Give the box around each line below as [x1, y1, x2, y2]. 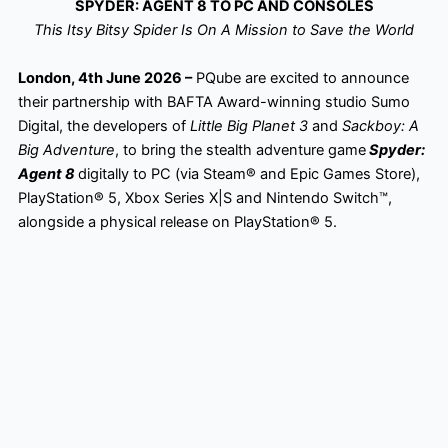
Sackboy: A [341, 116, 419, 135]
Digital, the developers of [17, 116, 190, 135]
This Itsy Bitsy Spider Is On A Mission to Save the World [34, 21, 414, 40]
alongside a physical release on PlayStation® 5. [17, 212, 337, 231]
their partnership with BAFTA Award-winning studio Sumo [17, 92, 410, 111]
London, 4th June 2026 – [17, 68, 192, 87]
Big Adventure [17, 140, 115, 159]
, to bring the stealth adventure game [114, 140, 366, 159]
